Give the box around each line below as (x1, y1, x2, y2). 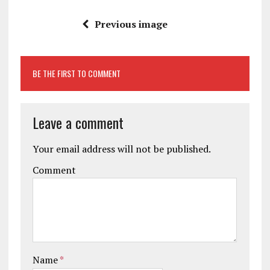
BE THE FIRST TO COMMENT (32, 66, 121, 80)
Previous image (94, 17, 168, 31)
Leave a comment (32, 111, 124, 133)
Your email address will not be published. (32, 142, 211, 155)
